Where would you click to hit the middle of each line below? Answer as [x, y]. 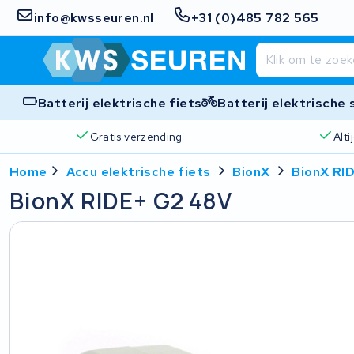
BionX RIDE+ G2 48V [121, 201]
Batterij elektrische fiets [120, 103]
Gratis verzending [136, 136]
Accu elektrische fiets [138, 172]
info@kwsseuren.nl [94, 17]
